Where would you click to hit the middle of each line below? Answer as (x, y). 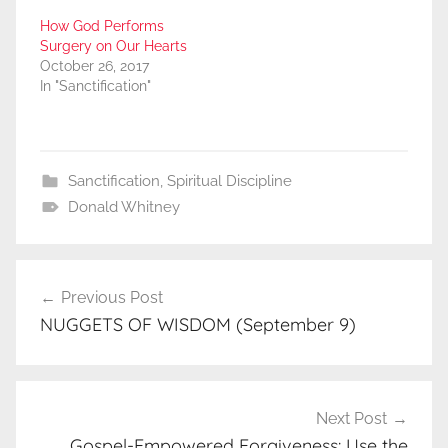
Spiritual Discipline (229, 181)
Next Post (351, 418)
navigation (80, 313)
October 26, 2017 (94, 66)
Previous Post (112, 298)
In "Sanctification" (95, 86)
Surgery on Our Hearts (113, 46)
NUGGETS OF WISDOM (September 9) (198, 325)
